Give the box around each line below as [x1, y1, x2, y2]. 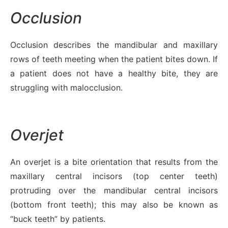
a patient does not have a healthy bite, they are [10, 68, 218, 78]
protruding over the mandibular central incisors [10, 185, 218, 195]
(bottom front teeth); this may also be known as [10, 199, 218, 210]
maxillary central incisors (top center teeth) [10, 170, 218, 181]
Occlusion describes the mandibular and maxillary [10, 39, 218, 50]
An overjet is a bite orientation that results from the [10, 156, 218, 167]
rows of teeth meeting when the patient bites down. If [10, 53, 218, 64]
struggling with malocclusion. [10, 82, 123, 93]
